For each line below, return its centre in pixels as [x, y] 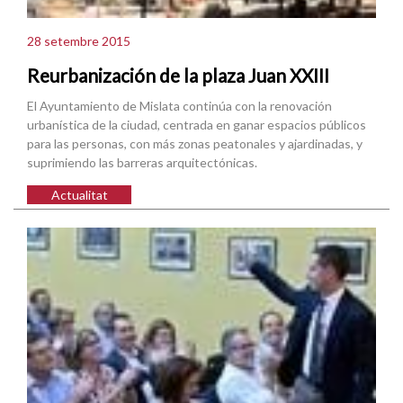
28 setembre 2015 [79, 41]
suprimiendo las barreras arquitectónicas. [142, 162]
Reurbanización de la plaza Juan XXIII [178, 75]
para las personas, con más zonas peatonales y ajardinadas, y [195, 143]
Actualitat [79, 194]
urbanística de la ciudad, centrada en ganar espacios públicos [197, 124]
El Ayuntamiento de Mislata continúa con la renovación [179, 105]
